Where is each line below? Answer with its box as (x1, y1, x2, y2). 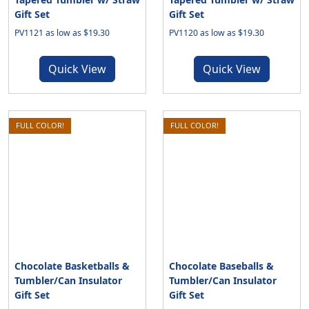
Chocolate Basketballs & (14, 259, 130, 272)
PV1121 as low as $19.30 (14, 27, 110, 39)
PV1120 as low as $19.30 (169, 27, 264, 39)
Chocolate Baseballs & (169, 259, 274, 272)
